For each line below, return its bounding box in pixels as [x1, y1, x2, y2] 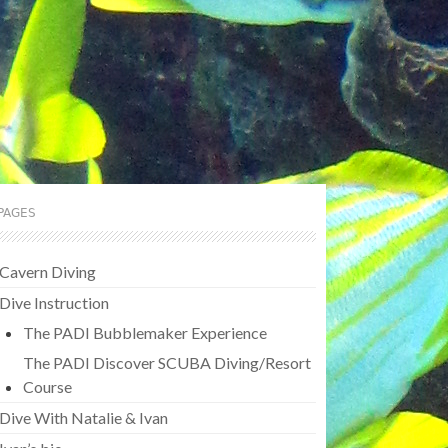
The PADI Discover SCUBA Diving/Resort [23, 353, 311, 372]
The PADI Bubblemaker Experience [23, 323, 267, 342]
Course [23, 377, 72, 396]
